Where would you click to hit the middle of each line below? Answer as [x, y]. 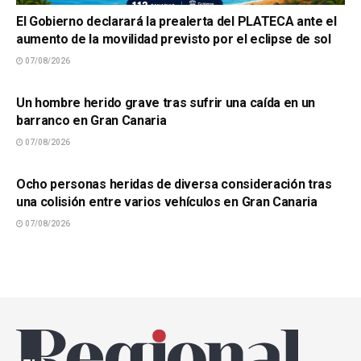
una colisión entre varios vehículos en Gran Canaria [167, 201]
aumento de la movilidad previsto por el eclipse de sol [174, 39]
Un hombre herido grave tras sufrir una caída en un [166, 102]
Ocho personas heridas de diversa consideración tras [174, 184]
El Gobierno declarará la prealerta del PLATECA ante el [176, 21]
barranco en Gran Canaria [91, 120]
